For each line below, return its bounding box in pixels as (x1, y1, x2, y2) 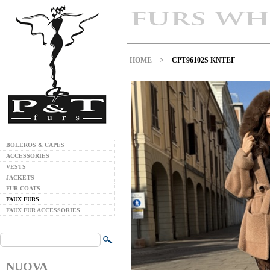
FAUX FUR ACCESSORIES (6, 207, 80, 213)
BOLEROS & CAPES (6, 142, 64, 148)
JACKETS (6, 174, 34, 181)
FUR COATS (6, 185, 40, 192)
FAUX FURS (6, 196, 39, 202)
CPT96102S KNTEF (172, 56, 235, 64)
